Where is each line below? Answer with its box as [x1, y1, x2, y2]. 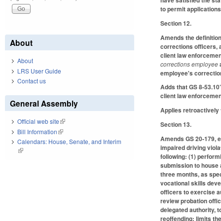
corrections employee [160, 59, 220, 68]
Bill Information [17, 127, 57, 136]
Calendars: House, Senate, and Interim [17, 137, 121, 146]
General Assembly [10, 98, 78, 110]
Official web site [17, 117, 59, 126]
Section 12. [160, 18, 192, 28]
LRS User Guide [17, 66, 61, 75]
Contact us [17, 76, 46, 85]
